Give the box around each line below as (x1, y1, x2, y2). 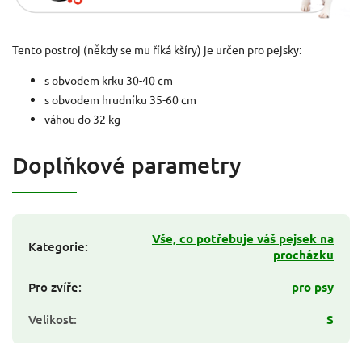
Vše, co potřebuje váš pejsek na (152, 229, 334, 246)
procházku (273, 246, 334, 263)
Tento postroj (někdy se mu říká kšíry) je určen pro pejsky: (12, 41, 301, 57)
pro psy (292, 278, 334, 295)
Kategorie (28, 238, 85, 255)
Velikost (28, 310, 74, 327)
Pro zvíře (28, 278, 78, 295)
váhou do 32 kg (44, 111, 120, 126)
